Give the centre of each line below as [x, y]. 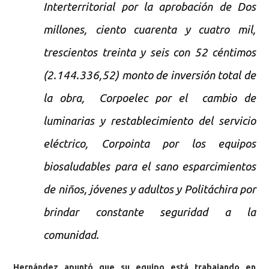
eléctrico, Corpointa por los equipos [150, 144]
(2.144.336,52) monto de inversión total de [150, 75]
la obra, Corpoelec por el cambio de [150, 98]
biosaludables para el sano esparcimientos [150, 166]
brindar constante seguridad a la [150, 212]
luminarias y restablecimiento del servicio [150, 121]
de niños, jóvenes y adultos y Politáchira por [150, 189]
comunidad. [71, 235]
